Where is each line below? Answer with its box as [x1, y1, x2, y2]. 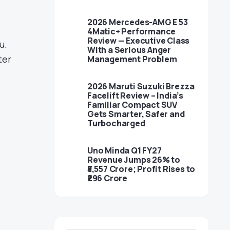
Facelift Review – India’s [87, 90, 183, 101]
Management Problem [87, 53, 177, 65]
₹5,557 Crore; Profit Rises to [87, 163, 196, 175]
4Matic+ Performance [87, 26, 176, 37]
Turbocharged [87, 118, 145, 129]
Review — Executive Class [87, 35, 190, 46]
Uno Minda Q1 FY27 [87, 145, 162, 156]
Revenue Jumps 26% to [87, 154, 180, 165]
